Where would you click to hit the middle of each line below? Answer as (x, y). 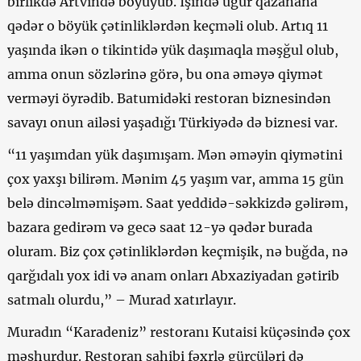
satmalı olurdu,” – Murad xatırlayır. (121, 299)
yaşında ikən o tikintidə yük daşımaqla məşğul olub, (172, 50)
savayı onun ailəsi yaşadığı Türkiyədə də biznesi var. (172, 122)
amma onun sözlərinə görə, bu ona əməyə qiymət (165, 74)
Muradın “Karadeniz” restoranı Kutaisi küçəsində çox (178, 332)
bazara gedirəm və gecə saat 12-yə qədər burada (160, 227)
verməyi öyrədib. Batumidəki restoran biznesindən (169, 98)
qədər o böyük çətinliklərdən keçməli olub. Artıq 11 (167, 25)
